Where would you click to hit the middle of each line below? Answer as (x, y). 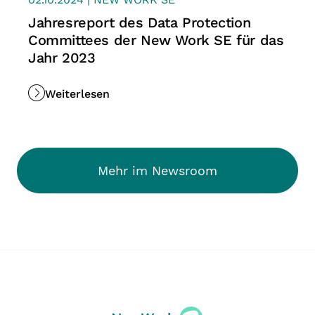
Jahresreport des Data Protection (140, 23)
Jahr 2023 (62, 58)
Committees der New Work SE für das (156, 40)
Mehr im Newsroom (157, 170)
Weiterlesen (77, 94)
